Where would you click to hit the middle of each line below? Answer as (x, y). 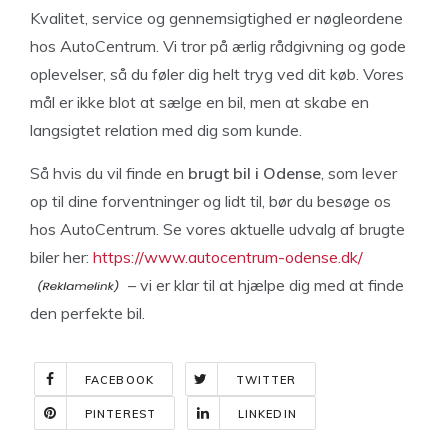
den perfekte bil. (87, 312)
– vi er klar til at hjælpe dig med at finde (264, 284)
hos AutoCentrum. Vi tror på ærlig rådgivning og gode (218, 45)
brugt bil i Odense (254, 172)
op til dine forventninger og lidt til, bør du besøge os (210, 200)
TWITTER (266, 379)
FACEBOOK (119, 379)
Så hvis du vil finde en (109, 172)
